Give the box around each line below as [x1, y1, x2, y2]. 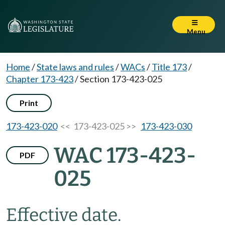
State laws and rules [37, 61, 114, 72]
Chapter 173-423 [6, 73, 73, 84]
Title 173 [152, 61, 187, 72]
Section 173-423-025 [80, 73, 162, 84]
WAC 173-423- [54, 143, 196, 168]
